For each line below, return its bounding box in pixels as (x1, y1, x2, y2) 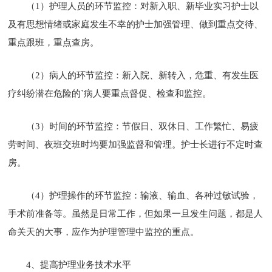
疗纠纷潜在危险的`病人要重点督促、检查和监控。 (8, 88, 212, 98)
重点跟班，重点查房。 (8, 37, 100, 47)
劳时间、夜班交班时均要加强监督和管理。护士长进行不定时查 (8, 139, 263, 149)
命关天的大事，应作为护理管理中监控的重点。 (8, 226, 200, 237)
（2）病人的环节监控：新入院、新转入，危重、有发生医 (26, 70, 259, 80)
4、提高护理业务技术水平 (26, 259, 132, 270)
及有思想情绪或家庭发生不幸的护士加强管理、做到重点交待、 (8, 19, 263, 29)
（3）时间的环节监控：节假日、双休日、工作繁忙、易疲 (26, 121, 259, 131)
